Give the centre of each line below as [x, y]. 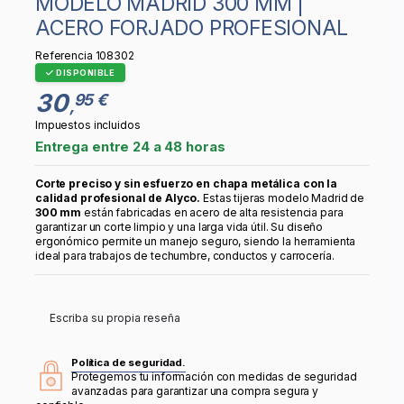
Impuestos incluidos [88, 124]
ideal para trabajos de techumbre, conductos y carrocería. [185, 255]
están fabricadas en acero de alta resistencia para [212, 212]
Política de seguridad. [129, 362]
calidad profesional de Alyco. [118, 197]
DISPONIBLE [84, 73]
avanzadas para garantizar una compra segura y [195, 390]
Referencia [64, 56]
